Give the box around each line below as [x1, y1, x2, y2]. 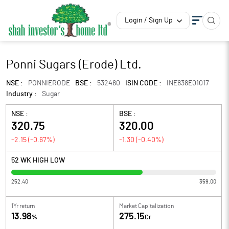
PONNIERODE [28, 80, 70, 87]
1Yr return [11, 203, 35, 209]
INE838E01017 [167, 80, 209, 87]
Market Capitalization [119, 203, 174, 209]
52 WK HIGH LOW [11, 157, 65, 164]
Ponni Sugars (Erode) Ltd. [6, 59, 142, 71]
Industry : [6, 90, 37, 98]
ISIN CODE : [125, 80, 162, 87]
